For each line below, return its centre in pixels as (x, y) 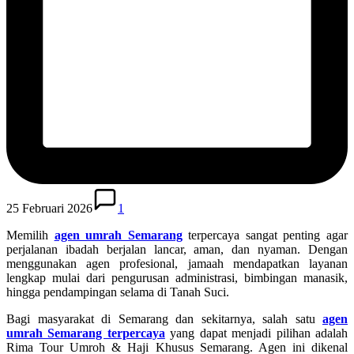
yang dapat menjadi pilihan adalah (256, 333)
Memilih (30, 235)
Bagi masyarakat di (62, 318)
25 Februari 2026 (49, 208)
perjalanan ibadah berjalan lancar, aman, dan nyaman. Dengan (177, 249)
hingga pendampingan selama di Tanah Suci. (118, 292)
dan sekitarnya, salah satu (245, 318)
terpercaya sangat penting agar (265, 235)
